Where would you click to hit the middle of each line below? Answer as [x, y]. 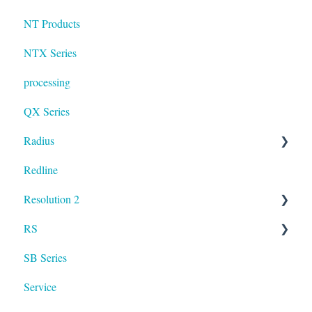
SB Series [45, 257]
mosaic [54, 169]
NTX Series [50, 52]
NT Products [52, 23]
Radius [39, 140]
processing [47, 81]
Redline [41, 169]
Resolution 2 [52, 198]
